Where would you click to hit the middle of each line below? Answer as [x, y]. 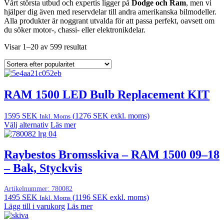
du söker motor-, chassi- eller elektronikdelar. [75, 29]
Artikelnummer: [28, 189]
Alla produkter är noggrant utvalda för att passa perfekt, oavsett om [109, 20]
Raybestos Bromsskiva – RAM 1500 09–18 [112, 155]
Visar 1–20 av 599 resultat [45, 46]
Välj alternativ [26, 124]
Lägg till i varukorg [34, 206]
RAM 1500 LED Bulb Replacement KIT [107, 94]
